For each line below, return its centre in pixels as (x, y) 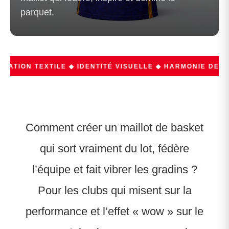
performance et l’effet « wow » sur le (114, 211)
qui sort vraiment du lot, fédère (114, 148)
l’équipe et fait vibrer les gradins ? (114, 169)
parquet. (37, 12)
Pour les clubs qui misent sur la (114, 190)
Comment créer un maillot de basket (114, 127)
